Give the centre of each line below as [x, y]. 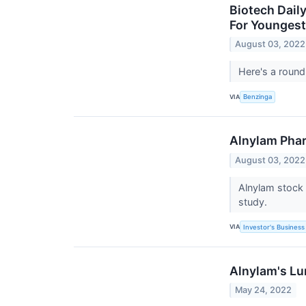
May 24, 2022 [264, 290]
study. [254, 201]
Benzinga [258, 97]
